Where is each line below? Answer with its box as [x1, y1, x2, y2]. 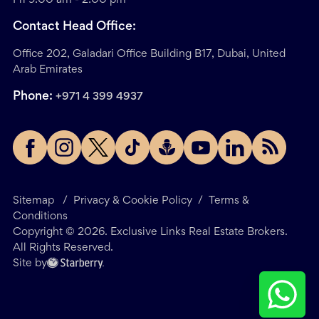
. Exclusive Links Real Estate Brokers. [105, 226, 288, 237]
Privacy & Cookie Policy [73, 195, 192, 206]
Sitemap [13, 195, 54, 206]
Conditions [13, 211, 68, 221]
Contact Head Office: [13, 21, 136, 33]
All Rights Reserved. [13, 242, 113, 253]
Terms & [209, 195, 249, 206]
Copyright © [13, 226, 78, 237]
